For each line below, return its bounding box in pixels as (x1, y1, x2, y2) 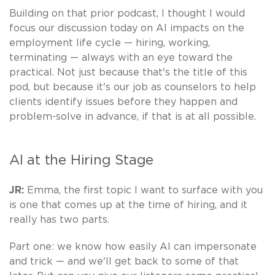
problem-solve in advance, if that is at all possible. (9, 111, 256, 122)
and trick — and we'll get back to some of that (9, 256, 239, 266)
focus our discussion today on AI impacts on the (9, 23, 244, 33)
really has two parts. (9, 214, 109, 225)
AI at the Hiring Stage (9, 153, 154, 167)
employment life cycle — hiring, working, (9, 37, 210, 48)
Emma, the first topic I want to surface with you (27, 185, 263, 195)
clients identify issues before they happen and (9, 96, 238, 107)
